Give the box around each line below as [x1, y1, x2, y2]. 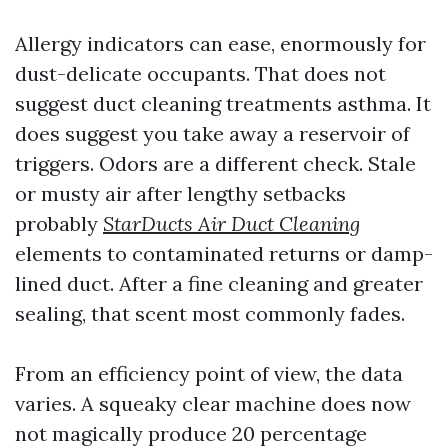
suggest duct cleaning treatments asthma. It [15, 91, 431, 116]
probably [15, 211, 103, 236]
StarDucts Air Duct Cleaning [103, 211, 360, 236]
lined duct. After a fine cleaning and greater [15, 271, 423, 296]
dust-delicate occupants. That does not [15, 61, 386, 86]
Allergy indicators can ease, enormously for [15, 31, 426, 56]
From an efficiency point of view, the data [15, 361, 403, 386]
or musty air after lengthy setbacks [15, 181, 346, 206]
